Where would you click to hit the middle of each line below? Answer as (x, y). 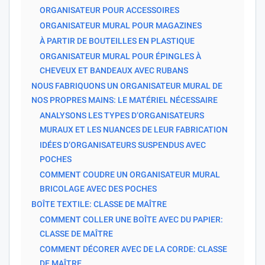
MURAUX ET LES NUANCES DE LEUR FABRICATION (134, 129)
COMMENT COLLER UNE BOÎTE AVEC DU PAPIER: (131, 219)
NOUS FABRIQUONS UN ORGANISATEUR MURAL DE (127, 85)
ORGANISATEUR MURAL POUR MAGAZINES (121, 25)
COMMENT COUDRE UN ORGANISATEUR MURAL (130, 174)
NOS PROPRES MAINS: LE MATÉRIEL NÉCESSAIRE (125, 100)
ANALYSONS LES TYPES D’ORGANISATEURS (122, 115)
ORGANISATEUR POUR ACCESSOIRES (109, 10)
